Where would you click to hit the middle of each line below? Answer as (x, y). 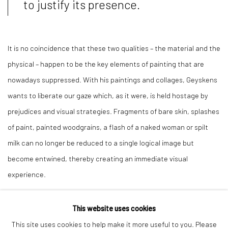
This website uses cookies (114, 208)
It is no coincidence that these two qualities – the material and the (114, 48)
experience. (27, 174)
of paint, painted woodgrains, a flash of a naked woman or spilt (108, 127)
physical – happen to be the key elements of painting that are (106, 64)
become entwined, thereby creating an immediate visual (98, 159)
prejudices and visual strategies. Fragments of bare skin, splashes (113, 111)
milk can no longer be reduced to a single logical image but (101, 143)
